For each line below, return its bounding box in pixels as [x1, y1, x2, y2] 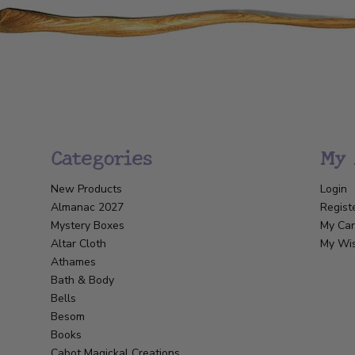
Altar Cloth [51, 235, 106, 251]
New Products [51, 181, 122, 197]
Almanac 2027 [51, 199, 124, 215]
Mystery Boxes [51, 217, 124, 233]
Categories [51, 142, 151, 170]
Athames [51, 254, 96, 269]
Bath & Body [51, 272, 114, 288]
